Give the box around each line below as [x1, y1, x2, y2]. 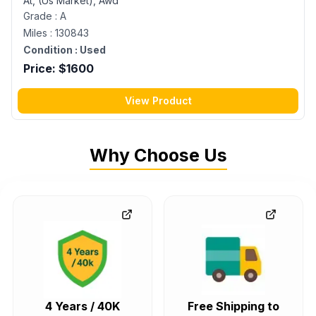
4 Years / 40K [45, 298, 120, 313]
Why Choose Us [89, 144, 227, 166]
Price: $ [23, 61, 66, 75]
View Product [124, 94, 192, 107]
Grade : [23, 9, 60, 22]
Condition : [23, 43, 78, 56]
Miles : [23, 26, 55, 39]
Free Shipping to [188, 298, 279, 313]
